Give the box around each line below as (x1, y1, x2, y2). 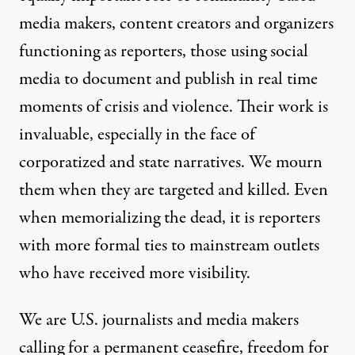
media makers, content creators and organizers (19, 11, 334, 37)
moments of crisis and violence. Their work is (19, 94, 328, 120)
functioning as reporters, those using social (19, 39, 308, 65)
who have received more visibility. (19, 261, 250, 287)
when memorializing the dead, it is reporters (19, 205, 320, 231)
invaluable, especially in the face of (19, 122, 255, 148)
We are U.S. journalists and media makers (19, 307, 299, 334)
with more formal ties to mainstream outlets (19, 233, 319, 259)
